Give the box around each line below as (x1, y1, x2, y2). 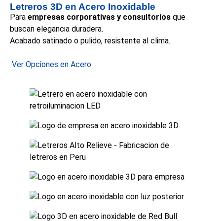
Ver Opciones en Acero (12, 60, 91, 70)
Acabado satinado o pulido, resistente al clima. (10, 36, 170, 46)
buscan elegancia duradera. (10, 24, 103, 34)
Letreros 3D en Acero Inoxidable (10, 1, 155, 12)
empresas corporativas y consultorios (28, 12, 171, 22)
